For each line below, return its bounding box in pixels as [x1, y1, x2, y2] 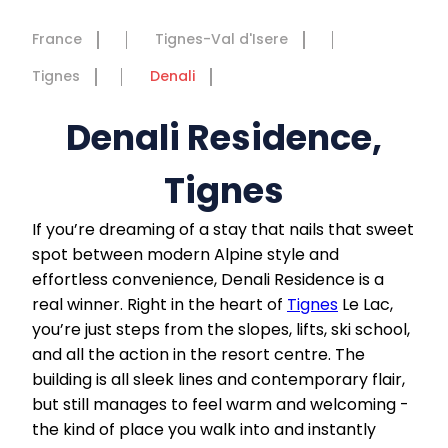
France [32, 29, 82, 49]
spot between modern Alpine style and [32, 243, 339, 266]
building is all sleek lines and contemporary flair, [32, 368, 405, 391]
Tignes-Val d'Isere [155, 29, 289, 49]
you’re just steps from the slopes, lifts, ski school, [32, 318, 410, 341]
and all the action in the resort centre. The [32, 343, 365, 366]
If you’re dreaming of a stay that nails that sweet [32, 218, 414, 241]
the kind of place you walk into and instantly [32, 418, 376, 441]
